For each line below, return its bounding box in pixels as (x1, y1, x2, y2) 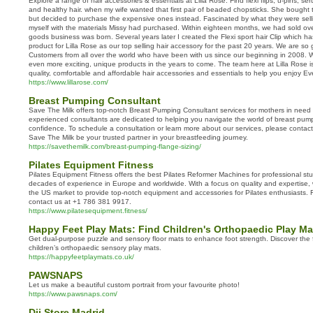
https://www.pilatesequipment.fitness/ (29, 207, 147, 214)
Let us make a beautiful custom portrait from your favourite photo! (29, 281, 240, 289)
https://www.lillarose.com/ (29, 78, 108, 86)
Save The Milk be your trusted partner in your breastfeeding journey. (29, 133, 248, 141)
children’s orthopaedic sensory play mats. (29, 244, 161, 252)
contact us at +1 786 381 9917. (29, 198, 131, 205)
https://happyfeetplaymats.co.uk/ (29, 253, 134, 261)
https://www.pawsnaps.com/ (29, 290, 117, 298)
